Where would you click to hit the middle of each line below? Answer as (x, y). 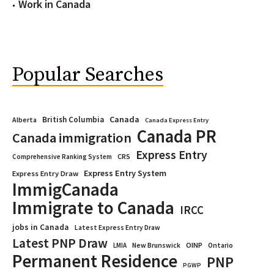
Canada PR (177, 136)
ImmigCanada (65, 189)
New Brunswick (156, 245)
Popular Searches (88, 75)
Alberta (24, 120)
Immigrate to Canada (93, 208)
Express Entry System (125, 173)
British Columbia (73, 120)
